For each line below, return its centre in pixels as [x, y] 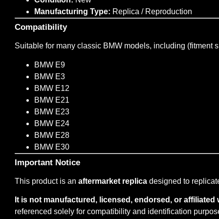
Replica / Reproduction [151, 12]
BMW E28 [52, 135]
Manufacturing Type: [72, 12]
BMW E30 [52, 147]
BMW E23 [52, 111]
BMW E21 [52, 100]
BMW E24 [52, 123]
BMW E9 [50, 65]
